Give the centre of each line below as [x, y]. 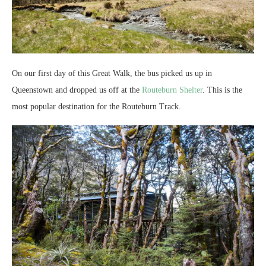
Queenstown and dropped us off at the [77, 90]
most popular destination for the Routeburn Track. [96, 107]
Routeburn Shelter [172, 90]
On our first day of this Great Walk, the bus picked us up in [112, 74]
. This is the [222, 90]
